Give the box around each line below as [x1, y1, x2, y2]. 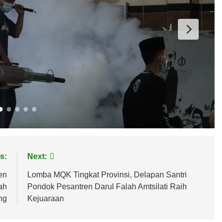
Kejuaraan [27, 194, 64, 203]
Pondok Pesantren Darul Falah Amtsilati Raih [27, 182, 187, 191]
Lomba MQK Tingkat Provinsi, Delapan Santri [27, 170, 187, 179]
